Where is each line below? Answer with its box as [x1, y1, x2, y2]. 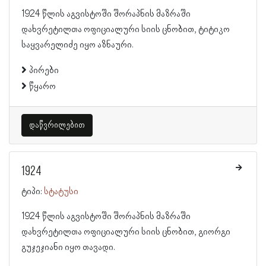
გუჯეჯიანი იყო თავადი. [21, 242, 115, 253]
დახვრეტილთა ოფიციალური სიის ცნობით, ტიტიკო [21, 24, 230, 35]
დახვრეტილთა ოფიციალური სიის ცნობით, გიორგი [21, 227, 230, 237]
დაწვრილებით [29, 121, 85, 130]
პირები [29, 65, 59, 76]
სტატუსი [44, 186, 78, 197]
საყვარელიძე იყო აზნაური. [21, 40, 134, 50]
